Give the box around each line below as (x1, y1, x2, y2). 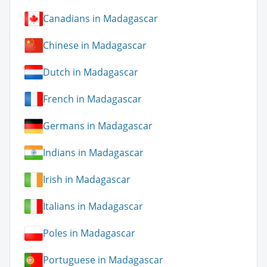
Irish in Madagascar (43, 173, 131, 187)
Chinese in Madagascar (43, 39, 147, 52)
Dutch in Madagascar (43, 66, 138, 79)
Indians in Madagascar (43, 146, 144, 160)
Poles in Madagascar (43, 226, 135, 240)
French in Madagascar (43, 92, 142, 106)
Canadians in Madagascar (43, 12, 158, 26)
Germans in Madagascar (43, 119, 153, 133)
